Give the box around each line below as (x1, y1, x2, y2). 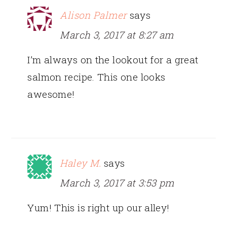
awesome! (27, 87, 75, 100)
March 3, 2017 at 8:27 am (60, 28, 174, 41)
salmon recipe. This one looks (27, 70, 166, 83)
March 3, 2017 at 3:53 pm (60, 176, 174, 189)
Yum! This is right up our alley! (27, 201, 170, 214)
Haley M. (60, 156, 101, 169)
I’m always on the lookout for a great (27, 53, 199, 66)
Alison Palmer (60, 8, 127, 21)
